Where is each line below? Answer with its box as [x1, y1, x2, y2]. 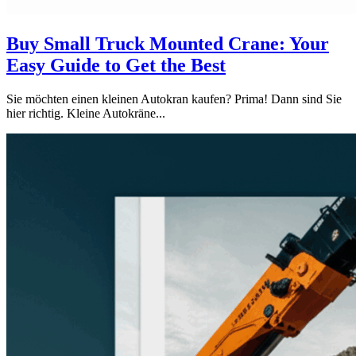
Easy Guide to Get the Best [6, 54, 226, 75]
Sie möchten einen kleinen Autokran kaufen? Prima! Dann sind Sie [6, 91, 342, 106]
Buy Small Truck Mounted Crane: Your [6, 33, 329, 54]
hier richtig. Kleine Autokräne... [6, 106, 165, 120]
